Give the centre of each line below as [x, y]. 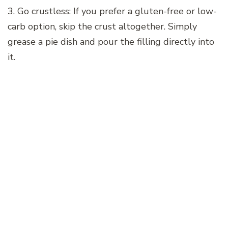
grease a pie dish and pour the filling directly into [111, 42]
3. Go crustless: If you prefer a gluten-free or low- [112, 11]
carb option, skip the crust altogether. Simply [102, 27]
